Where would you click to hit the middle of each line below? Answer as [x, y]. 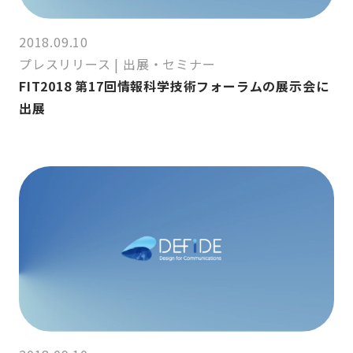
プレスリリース [65, 64]
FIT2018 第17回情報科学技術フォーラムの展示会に [174, 86]
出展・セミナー [169, 64]
